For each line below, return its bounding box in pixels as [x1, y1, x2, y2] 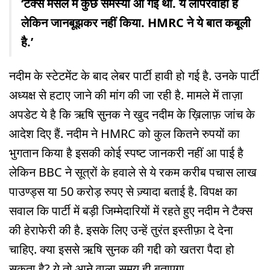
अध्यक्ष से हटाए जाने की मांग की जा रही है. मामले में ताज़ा [9, 86, 243, 103]
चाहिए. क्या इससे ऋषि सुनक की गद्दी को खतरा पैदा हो [9, 240, 234, 257]
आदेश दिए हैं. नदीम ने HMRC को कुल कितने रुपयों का [9, 125, 240, 142]
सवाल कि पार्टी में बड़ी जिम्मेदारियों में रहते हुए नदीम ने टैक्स [9, 202, 253, 219]
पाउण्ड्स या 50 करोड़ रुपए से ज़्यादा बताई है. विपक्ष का [9, 183, 237, 199]
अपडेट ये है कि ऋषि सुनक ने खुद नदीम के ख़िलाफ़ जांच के [9, 105, 255, 122]
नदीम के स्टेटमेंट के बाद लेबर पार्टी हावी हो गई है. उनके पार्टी [9, 67, 259, 84]
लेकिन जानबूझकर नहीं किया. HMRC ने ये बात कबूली [21, 14, 251, 31]
